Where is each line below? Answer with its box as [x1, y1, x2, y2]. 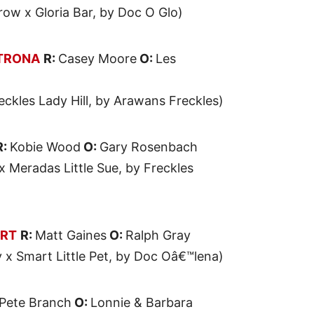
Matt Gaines [35, 228, 107, 243]
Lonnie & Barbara [90, 295, 193, 310]
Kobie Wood [10, 139, 81, 155]
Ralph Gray [125, 228, 191, 243]
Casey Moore [58, 51, 137, 67]
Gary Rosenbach [100, 139, 198, 155]
